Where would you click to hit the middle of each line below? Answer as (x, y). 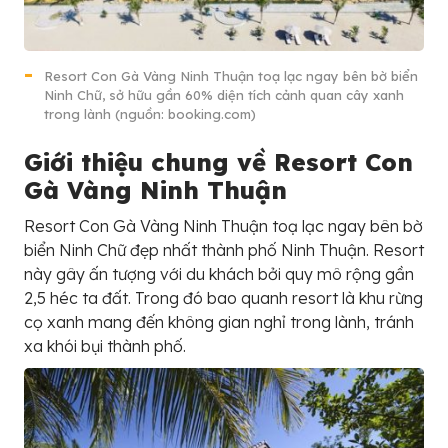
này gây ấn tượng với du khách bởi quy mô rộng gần (219, 274)
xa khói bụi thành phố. (105, 346)
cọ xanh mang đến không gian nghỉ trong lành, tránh (219, 322)
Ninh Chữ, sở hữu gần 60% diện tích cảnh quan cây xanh (224, 95)
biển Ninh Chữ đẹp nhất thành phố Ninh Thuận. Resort (224, 250)
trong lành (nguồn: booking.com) (150, 114)
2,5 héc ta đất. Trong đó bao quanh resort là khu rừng (223, 298)
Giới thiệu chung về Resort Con (218, 162)
